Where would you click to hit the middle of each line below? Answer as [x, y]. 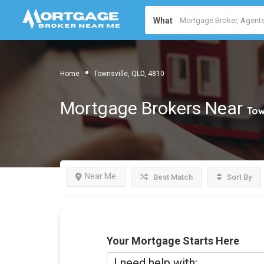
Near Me [100, 176]
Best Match [172, 177]
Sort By [238, 177]
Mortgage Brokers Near [154, 108]
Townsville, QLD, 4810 [129, 73]
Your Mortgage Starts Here [173, 241]
